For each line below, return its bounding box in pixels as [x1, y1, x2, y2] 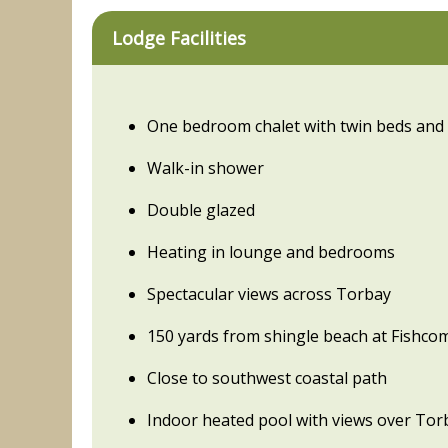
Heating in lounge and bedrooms [147, 241, 395, 264]
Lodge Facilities [112, 26, 246, 51]
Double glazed [147, 199, 255, 222]
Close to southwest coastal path [147, 367, 387, 390]
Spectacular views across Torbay [147, 283, 391, 306]
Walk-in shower [147, 157, 264, 180]
